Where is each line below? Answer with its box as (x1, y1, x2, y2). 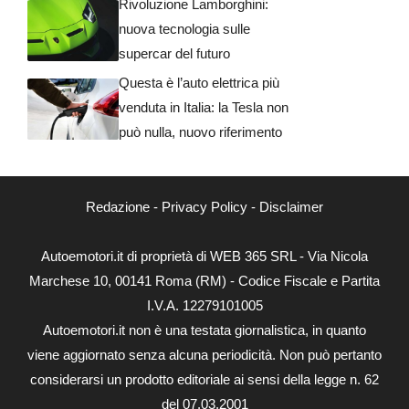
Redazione (86, 198, 150, 215)
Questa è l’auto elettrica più (119, 74, 279, 90)
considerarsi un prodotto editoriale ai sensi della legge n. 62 (30, 371, 379, 387)
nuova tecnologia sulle (119, 20, 250, 37)
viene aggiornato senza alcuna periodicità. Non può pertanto (27, 346, 382, 362)
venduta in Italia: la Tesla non (119, 99, 288, 115)
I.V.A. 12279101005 (146, 297, 263, 313)
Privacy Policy (162, 198, 247, 215)
